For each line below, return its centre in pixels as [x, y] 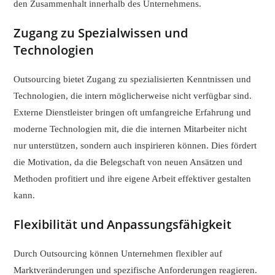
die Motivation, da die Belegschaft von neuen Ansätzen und [128, 162]
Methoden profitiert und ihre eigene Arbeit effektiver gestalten [133, 179]
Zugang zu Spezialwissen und [101, 33]
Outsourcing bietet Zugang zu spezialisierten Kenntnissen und [133, 79]
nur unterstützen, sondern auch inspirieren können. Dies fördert [135, 146]
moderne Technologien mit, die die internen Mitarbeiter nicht [130, 129]
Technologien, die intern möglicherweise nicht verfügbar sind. [133, 96]
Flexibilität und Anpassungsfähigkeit [123, 225]
